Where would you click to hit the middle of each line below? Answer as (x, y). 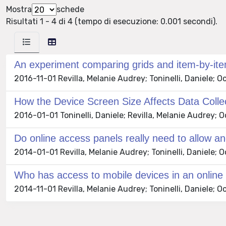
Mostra (19, 9)
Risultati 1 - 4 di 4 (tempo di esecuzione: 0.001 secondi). (112, 21)
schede (70, 9)
